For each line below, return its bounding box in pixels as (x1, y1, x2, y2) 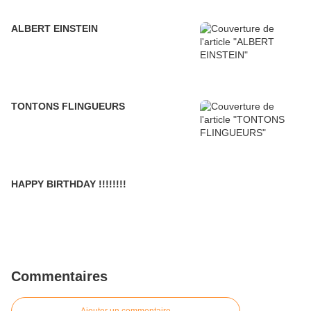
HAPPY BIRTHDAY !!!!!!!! (11, 178, 126, 190)
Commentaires (11, 269, 108, 285)
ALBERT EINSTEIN (11, 23, 98, 35)
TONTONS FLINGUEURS (11, 101, 125, 112)
